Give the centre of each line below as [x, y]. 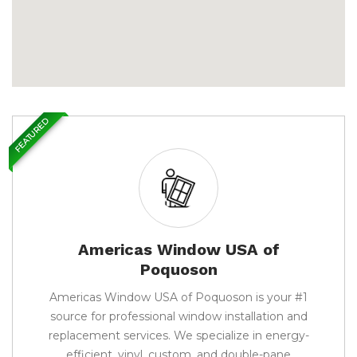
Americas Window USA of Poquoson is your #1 [178, 297]
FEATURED [31, 135]
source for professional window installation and [178, 316]
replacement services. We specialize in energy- [178, 335]
